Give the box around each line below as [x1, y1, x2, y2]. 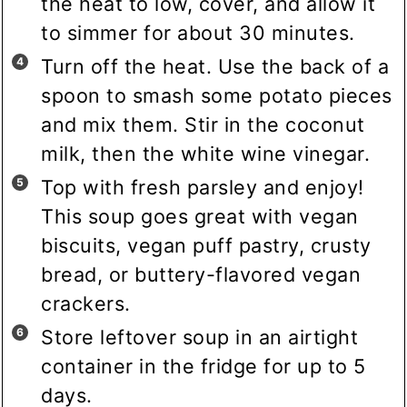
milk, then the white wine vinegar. [41, 142, 376, 166]
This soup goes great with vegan [41, 204, 359, 229]
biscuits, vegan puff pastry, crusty [41, 233, 372, 258]
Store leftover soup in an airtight [41, 325, 359, 350]
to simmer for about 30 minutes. [41, 21, 355, 45]
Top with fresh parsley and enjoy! [41, 175, 364, 200]
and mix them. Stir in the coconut [41, 113, 365, 137]
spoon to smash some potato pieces [41, 84, 392, 108]
